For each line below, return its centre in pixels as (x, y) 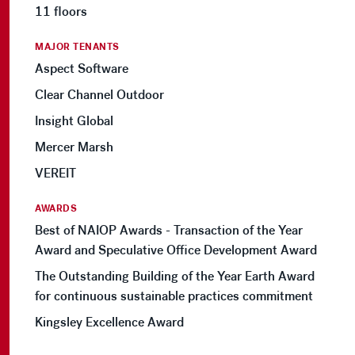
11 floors (61, 12)
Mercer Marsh (74, 147)
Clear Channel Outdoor (99, 95)
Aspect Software (82, 69)
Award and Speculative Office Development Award (176, 250)
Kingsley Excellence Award (109, 323)
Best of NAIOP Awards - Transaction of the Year (169, 231)
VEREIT (55, 174)
